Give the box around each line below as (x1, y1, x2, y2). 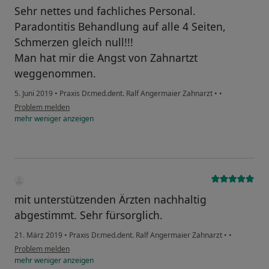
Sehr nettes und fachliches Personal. (14, 4, 196, 19)
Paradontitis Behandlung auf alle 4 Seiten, (14, 19, 226, 34)
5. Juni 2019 (14, 88, 53, 99)
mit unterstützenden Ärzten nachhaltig (14, 192, 207, 207)
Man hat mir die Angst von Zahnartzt (14, 50, 198, 65)
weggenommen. (14, 66, 96, 81)
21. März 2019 (14, 229, 62, 240)
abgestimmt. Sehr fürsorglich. (14, 207, 163, 222)
